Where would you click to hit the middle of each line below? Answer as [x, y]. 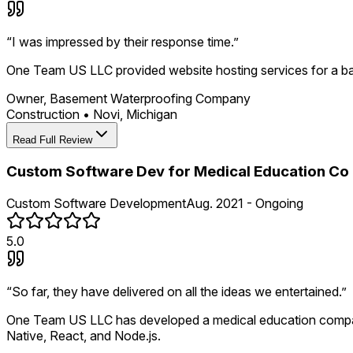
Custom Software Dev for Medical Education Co [178, 172]
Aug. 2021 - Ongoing [245, 203]
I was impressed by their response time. [123, 41]
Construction [43, 114]
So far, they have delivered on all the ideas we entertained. [176, 291]
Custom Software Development [96, 203]
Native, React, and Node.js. [84, 335]
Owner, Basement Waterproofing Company [128, 98]
